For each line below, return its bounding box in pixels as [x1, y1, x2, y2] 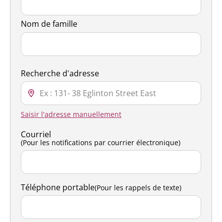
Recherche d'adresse [21, 68, 99, 79]
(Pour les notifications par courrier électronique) [21, 138, 180, 147]
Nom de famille [21, 18, 77, 29]
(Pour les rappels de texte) [95, 183, 181, 192]
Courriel [21, 129, 51, 140]
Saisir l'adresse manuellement [21, 110, 121, 119]
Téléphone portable [21, 182, 95, 193]
